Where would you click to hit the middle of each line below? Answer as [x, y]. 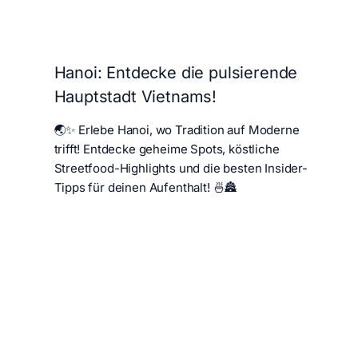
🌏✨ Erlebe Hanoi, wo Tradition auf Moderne [177, 129]
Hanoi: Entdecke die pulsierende [176, 72]
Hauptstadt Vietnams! [135, 96]
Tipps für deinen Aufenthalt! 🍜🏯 [145, 187]
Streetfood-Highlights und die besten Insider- [181, 168]
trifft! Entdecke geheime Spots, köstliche [167, 149]
